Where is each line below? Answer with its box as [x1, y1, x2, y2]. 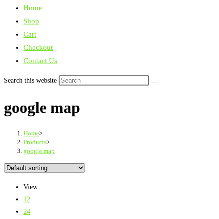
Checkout [23, 44, 53, 51]
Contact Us [23, 57, 57, 65]
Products [23, 138, 46, 146]
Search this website [4, 77, 59, 84]
